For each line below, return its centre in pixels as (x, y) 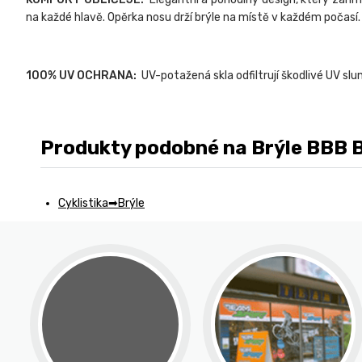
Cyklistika (83, 204)
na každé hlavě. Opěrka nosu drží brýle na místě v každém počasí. (193, 18)
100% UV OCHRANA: (84, 76)
